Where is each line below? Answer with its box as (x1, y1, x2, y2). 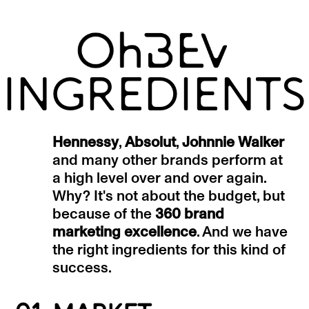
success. (52, 260, 112, 275)
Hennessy (52, 134, 119, 150)
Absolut (125, 134, 177, 150)
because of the (52, 206, 156, 221)
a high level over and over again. (52, 170, 267, 186)
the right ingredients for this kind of (52, 242, 286, 257)
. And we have (197, 224, 288, 239)
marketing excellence (52, 224, 197, 239)
